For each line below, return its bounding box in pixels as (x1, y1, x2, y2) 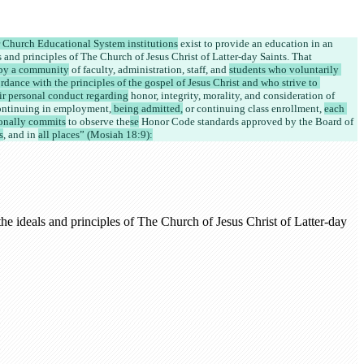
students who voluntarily (229, 63, 341, 76)
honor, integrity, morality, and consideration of (128, 89, 337, 102)
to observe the (66, 115, 130, 128)
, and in (3, 128, 38, 141)
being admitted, (111, 102, 183, 115)
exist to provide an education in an (178, 37, 336, 50)
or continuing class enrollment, (183, 102, 324, 115)
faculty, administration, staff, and (83, 63, 229, 76)
